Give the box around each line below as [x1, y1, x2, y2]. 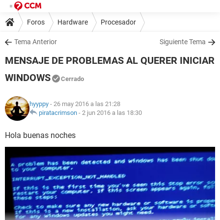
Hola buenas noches [5, 131, 76, 140]
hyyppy [29, 100, 49, 108]
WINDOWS [5, 72, 51, 83]
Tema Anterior [14, 38, 57, 46]
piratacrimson [39, 109, 77, 116]
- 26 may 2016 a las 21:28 [49, 100, 120, 108]
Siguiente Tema [160, 38, 206, 46]
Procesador [101, 18, 136, 26]
